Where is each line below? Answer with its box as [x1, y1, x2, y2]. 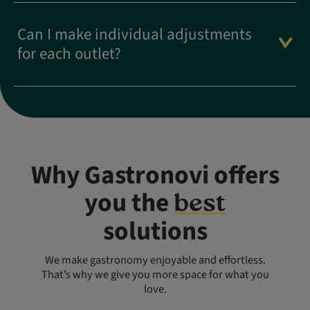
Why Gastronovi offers [30, 157, 280, 194]
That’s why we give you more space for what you [41, 266, 269, 284]
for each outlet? [17, 42, 121, 66]
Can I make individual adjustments [17, 23, 252, 46]
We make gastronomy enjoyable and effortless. [44, 252, 266, 269]
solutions [102, 213, 208, 250]
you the [84, 185, 174, 222]
